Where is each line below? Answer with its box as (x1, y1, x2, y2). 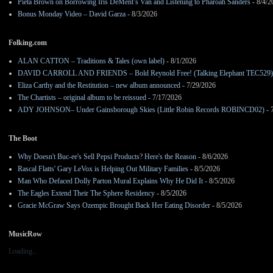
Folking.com (9, 38, 47, 48)
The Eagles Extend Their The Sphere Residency (18, 189, 155, 198)
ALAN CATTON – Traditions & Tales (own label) (18, 57, 165, 66)
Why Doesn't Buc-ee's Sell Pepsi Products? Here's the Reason (18, 152, 196, 161)
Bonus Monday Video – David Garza (18, 10, 126, 19)
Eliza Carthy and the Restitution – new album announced (18, 81, 180, 90)
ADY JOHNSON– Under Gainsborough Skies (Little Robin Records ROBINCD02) (18, 105, 264, 115)
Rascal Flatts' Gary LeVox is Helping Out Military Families (18, 165, 188, 174)
